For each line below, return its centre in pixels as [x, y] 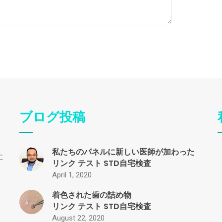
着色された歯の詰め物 [92, 195]
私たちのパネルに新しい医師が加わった [123, 152]
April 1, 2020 [72, 175]
